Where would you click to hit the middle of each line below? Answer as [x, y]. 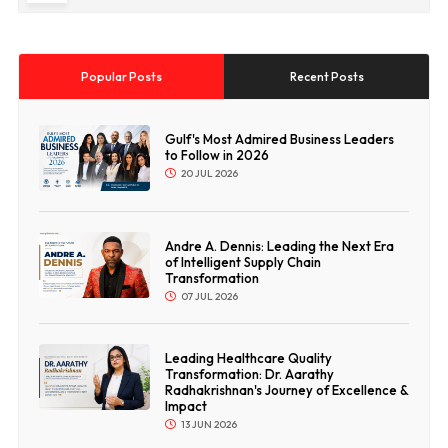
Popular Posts [121, 77]
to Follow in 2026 [216, 155]
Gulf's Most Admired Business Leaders [279, 139]
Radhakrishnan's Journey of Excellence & [286, 390]
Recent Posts [326, 77]
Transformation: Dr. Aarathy [249, 374]
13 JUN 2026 [207, 425]
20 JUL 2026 [208, 174]
